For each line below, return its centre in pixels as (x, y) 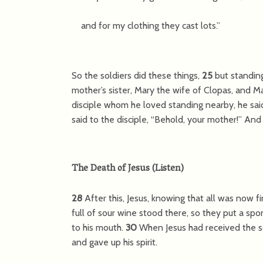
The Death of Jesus (112, 169)
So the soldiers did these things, (137, 75)
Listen (168, 169)
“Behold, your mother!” (196, 119)
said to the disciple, (111, 119)
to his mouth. (99, 227)
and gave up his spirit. (114, 242)
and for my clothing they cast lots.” (146, 25)
